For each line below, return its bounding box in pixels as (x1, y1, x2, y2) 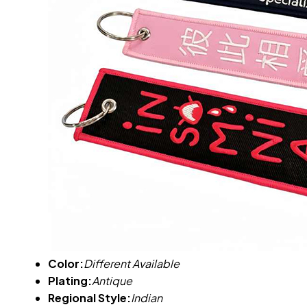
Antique (92, 273, 132, 288)
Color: (48, 256, 84, 271)
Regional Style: (48, 291, 131, 306)
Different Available (84, 256, 180, 271)
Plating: (48, 273, 92, 288)
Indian (131, 291, 162, 306)
